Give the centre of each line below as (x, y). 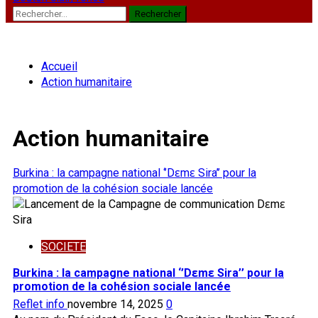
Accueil (59, 66)
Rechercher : (43, 12)
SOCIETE (64, 246)
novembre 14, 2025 (117, 304)
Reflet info (40, 304)
